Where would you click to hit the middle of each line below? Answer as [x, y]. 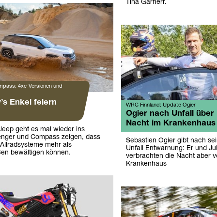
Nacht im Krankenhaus [170, 124]
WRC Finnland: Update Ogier [161, 105]
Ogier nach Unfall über [170, 114]
